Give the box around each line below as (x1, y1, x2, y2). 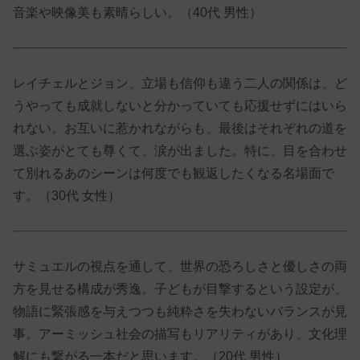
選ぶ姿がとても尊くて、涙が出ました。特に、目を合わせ (13, 144, 347, 158)
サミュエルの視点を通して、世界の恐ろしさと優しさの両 (13, 259, 347, 273)
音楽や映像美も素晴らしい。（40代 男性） (13, 6, 262, 20)
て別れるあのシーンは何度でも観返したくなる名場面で (13, 166, 334, 181)
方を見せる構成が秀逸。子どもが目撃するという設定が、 (13, 281, 347, 296)
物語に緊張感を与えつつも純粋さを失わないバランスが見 (13, 304, 347, 318)
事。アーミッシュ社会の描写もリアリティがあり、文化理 (13, 326, 347, 341)
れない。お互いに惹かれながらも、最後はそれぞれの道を (13, 121, 347, 136)
